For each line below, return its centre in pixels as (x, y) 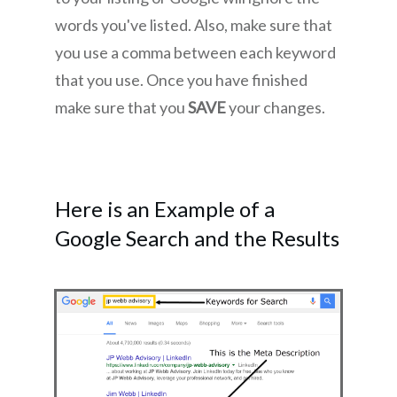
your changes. (277, 108)
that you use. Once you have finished (181, 80)
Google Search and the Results (197, 238)
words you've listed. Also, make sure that (194, 25)
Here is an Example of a (165, 209)
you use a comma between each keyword (195, 53)
